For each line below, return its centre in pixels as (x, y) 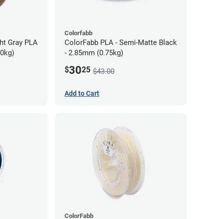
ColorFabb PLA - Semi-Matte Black (121, 42)
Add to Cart (82, 93)
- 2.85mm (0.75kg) (94, 53)
